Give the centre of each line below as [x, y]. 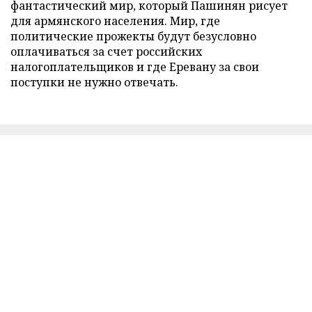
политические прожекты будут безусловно [133, 36]
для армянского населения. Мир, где [115, 21]
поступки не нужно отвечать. [94, 82]
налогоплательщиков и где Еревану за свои [135, 67]
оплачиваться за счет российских [106, 51]
